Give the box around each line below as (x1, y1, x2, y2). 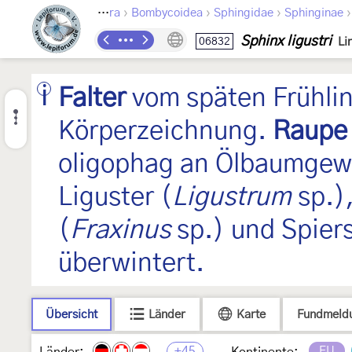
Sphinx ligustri (240, 35, 332, 49)
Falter (58, 85, 126, 112)
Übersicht (46, 309, 97, 321)
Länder (148, 309, 185, 321)
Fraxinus (70, 217, 170, 244)
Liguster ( (58, 184, 172, 211)
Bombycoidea (131, 7, 203, 19)
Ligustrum (172, 184, 291, 211)
